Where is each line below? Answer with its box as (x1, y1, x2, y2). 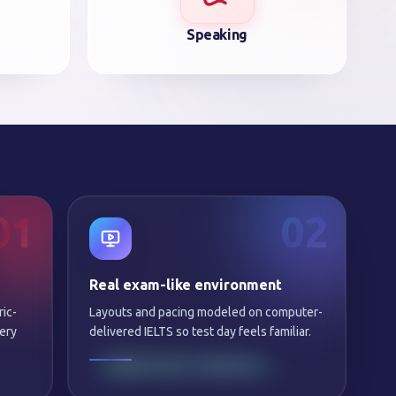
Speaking (187, 27, 247, 42)
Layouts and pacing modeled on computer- (88, 305, 323, 319)
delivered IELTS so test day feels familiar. (88, 324, 311, 339)
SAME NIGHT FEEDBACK (110, 354, 263, 365)
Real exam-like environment (88, 277, 282, 293)
